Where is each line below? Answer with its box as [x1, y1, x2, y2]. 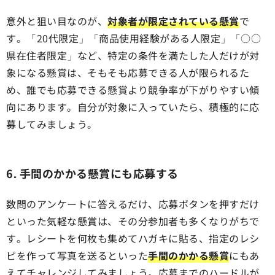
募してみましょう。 [6, 117, 98, 132]
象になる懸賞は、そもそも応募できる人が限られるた [6, 65, 249, 80]
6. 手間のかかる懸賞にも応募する [6, 165, 179, 182]
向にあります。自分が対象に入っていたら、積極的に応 [6, 99, 260, 115]
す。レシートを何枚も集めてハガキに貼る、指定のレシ [6, 231, 260, 246]
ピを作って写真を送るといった [6, 248, 148, 263]
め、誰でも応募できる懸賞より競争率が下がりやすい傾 [6, 82, 260, 98]
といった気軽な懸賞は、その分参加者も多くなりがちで [6, 214, 260, 229]
